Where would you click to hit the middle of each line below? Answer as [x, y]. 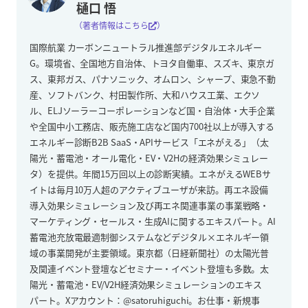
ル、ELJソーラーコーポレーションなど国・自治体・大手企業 [153, 110]
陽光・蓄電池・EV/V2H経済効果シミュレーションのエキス [146, 284]
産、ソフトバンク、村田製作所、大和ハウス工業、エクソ [145, 94]
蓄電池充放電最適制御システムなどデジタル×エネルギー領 [150, 236]
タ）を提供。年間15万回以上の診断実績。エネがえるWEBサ [151, 173]
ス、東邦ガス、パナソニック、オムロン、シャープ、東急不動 [153, 78]
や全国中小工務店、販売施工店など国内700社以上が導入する [152, 126]
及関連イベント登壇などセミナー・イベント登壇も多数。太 [150, 268]
